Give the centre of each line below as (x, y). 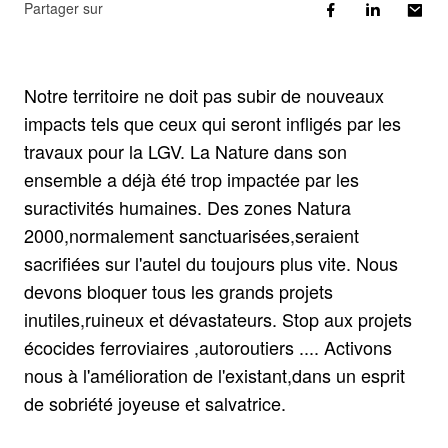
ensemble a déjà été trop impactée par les (191, 179)
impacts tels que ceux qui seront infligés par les (212, 123)
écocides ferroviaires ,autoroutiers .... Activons (208, 347)
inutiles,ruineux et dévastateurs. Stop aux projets (218, 319)
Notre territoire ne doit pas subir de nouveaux (204, 95)
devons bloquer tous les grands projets (178, 291)
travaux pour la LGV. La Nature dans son (185, 151)
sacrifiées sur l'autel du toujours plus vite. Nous (211, 263)
